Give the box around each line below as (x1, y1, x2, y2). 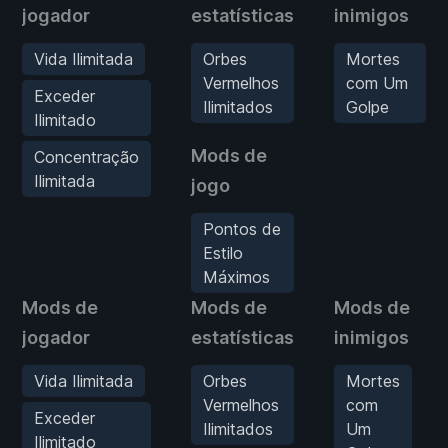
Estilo (203, 242, 243, 263)
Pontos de (203, 218, 281, 239)
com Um (346, 72, 408, 93)
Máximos (203, 266, 270, 287)
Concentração (34, 146, 139, 167)
